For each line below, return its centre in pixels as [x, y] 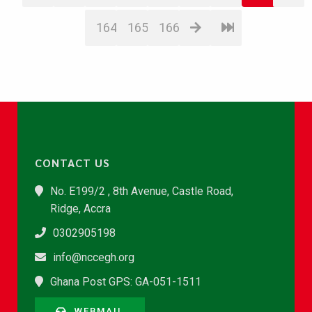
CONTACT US [72, 163]
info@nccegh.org [94, 257]
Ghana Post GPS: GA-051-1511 [126, 282]
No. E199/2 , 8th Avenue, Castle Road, [142, 191]
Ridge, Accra [80, 209]
